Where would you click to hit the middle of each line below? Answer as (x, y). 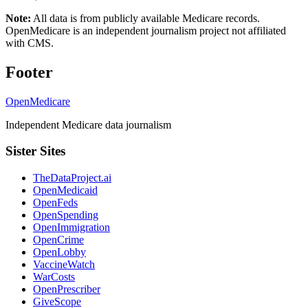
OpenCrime (58, 240)
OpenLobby (59, 252)
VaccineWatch (64, 265)
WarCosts (54, 277)
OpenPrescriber (67, 289)
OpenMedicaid (65, 190)
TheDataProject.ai (72, 178)
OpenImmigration (71, 228)
